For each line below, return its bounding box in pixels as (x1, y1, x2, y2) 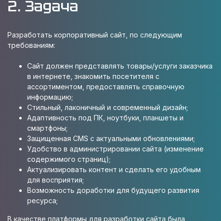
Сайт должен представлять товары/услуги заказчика (27, 62, 213, 70)
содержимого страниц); (27, 155, 110, 163)
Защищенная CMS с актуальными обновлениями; (27, 134, 195, 143)
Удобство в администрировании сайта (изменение (27, 145, 204, 153)
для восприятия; (27, 176, 84, 184)
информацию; (27, 93, 73, 101)
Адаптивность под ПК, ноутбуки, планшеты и (27, 113, 184, 122)
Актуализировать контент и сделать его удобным (27, 165, 201, 174)
